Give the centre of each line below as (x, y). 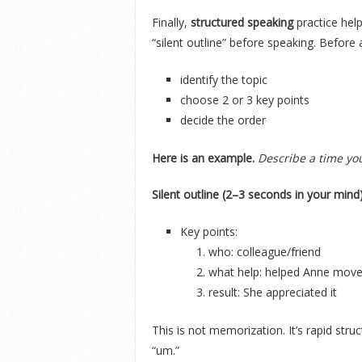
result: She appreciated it (273, 292)
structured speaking (242, 22)
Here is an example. (203, 158)
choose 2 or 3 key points (245, 100)
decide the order (223, 120)
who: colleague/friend (265, 251)
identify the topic (224, 80)
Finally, (170, 22)
